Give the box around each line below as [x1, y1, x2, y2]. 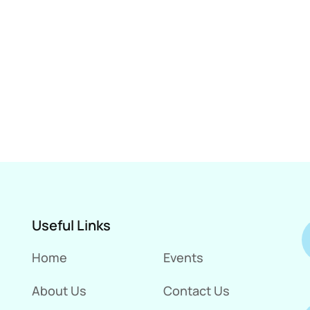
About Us [32, 282, 86, 299]
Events [163, 248, 203, 266]
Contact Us [163, 282, 230, 299]
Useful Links [32, 215, 111, 235]
